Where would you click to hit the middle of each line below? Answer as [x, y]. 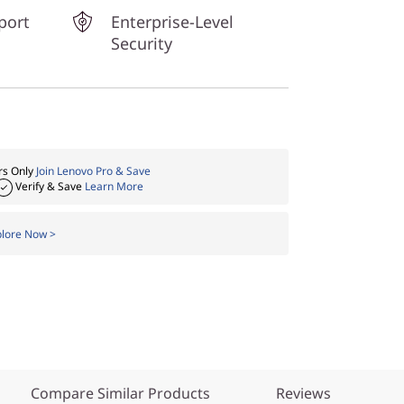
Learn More [114, 186]
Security [142, 43]
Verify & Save [49, 186]
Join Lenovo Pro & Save [93, 171]
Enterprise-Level [172, 22]
